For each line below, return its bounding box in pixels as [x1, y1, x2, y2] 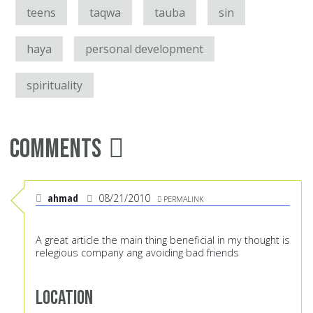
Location [36, 286, 93, 311]
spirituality [27, 78, 82, 94]
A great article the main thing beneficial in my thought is [36, 233, 290, 247]
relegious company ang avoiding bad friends [36, 246, 239, 260]
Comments [10, 133, 101, 166]
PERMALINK [163, 194, 203, 205]
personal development [85, 41, 203, 57]
